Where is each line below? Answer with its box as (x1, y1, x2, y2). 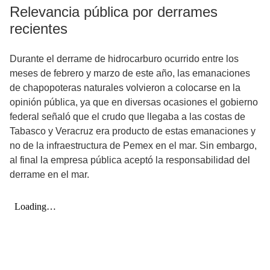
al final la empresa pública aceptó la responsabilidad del (10, 155, 250, 166)
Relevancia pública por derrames (10, 4, 218, 20)
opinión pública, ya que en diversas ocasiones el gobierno (10, 97, 258, 108)
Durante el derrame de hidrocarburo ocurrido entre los (10, 54, 239, 64)
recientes (10, 20, 67, 37)
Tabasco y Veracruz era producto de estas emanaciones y (10, 126, 256, 137)
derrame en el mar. (10, 169, 89, 180)
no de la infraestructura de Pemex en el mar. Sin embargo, (10, 140, 257, 151)
